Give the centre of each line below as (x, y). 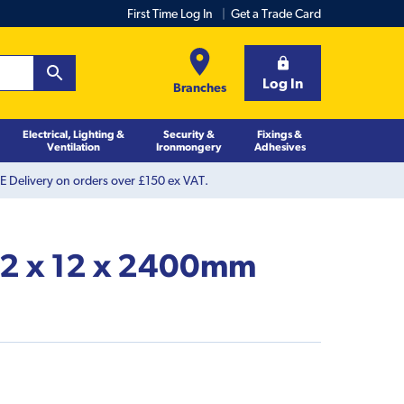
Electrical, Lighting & (73, 133)
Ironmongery (188, 146)
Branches (200, 87)
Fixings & (280, 133)
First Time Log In (170, 14)
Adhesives (280, 146)
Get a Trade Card (276, 14)
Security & (188, 133)
